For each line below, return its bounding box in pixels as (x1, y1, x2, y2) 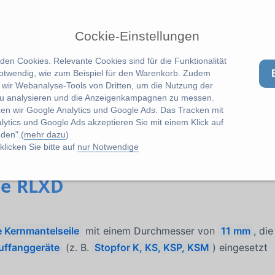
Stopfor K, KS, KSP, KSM (95, 241, 210, 254)
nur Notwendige (77, 141, 139, 152)
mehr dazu (23, 129, 66, 139)
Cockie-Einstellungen (75, 28, 200, 44)
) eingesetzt (212, 241, 268, 254)
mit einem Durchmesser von (82, 225, 219, 238)
